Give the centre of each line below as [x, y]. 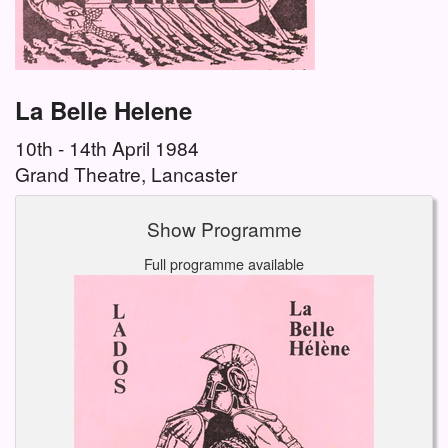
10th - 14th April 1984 [107, 148]
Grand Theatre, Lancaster [126, 174]
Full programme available [224, 264]
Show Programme [224, 229]
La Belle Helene [103, 110]
